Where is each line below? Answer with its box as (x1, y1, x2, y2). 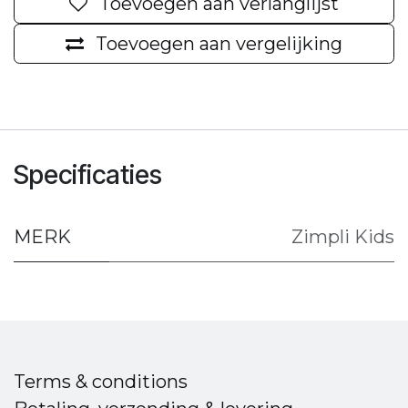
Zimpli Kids (291, 226, 394, 248)
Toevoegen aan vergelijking (96, 33, 342, 55)
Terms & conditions (14, 371, 188, 393)
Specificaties (14, 158, 162, 190)
